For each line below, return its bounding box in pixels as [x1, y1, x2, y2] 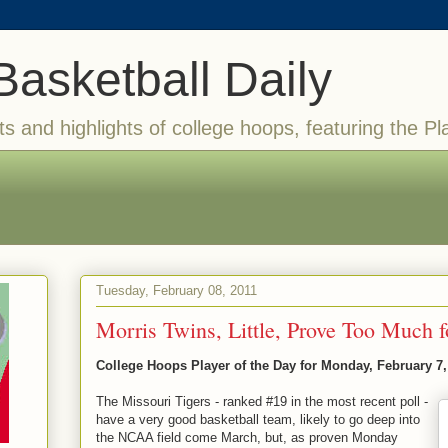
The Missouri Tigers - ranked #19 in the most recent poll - [96, 394, 428, 409]
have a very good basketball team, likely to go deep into [96, 412, 420, 427]
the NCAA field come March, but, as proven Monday [96, 430, 398, 445]
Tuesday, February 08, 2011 [96, 282, 257, 298]
